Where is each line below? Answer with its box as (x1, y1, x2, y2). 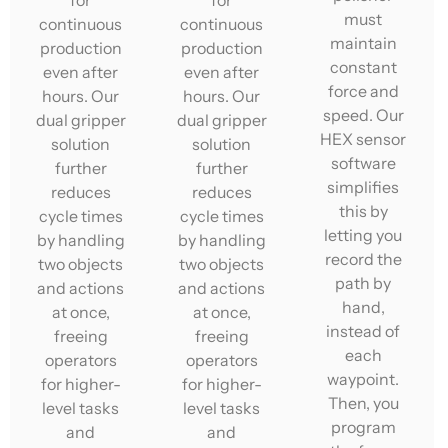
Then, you (327, 393, 399, 414)
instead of (326, 321, 401, 342)
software (330, 153, 396, 174)
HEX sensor (320, 129, 407, 150)
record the (324, 249, 402, 270)
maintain (329, 33, 397, 54)
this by (338, 201, 388, 222)
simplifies (327, 177, 400, 198)
